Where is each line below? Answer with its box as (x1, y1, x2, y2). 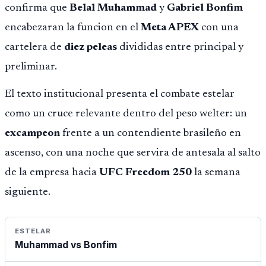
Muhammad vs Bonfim (15, 239, 117, 251)
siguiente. (5, 187, 50, 198)
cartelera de (5, 42, 64, 53)
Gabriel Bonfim (167, 3, 243, 14)
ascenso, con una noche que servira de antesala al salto (5, 148, 261, 159)
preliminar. (5, 62, 57, 73)
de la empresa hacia (5, 167, 99, 179)
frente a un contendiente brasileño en (60, 128, 241, 140)
